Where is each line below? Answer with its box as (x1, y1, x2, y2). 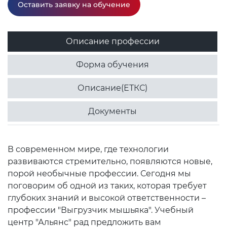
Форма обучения (76, 60, 149, 69)
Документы (88, 106, 137, 116)
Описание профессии (65, 36, 160, 46)
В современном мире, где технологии (8, 144, 169, 154)
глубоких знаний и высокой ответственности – (8, 193, 206, 203)
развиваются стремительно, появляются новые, (8, 157, 212, 166)
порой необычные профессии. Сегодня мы (8, 169, 191, 178)
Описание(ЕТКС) (78, 83, 147, 93)
